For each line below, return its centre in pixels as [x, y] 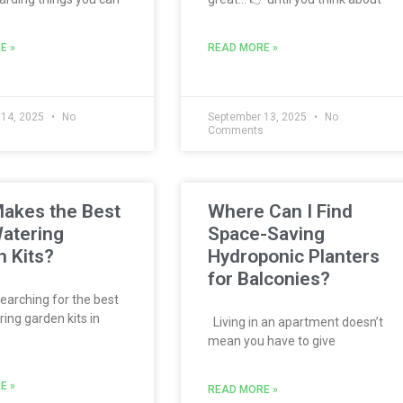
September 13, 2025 [259, 117]
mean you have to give [272, 341]
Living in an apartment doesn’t [296, 322]
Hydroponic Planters [294, 256]
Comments [236, 130]
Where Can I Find [280, 211]
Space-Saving [266, 234]
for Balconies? [269, 279]
